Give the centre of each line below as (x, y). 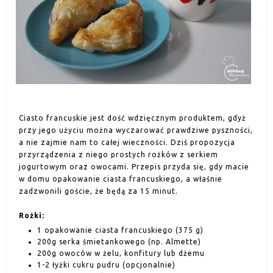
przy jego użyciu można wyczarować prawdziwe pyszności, (136, 130)
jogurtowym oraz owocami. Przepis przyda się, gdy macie (134, 167)
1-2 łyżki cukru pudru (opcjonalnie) (106, 265)
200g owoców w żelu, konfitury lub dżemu (121, 253)
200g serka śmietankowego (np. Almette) (119, 242)
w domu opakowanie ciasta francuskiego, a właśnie (121, 179)
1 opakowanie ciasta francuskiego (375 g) (120, 230)
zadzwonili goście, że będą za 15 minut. (98, 191)
